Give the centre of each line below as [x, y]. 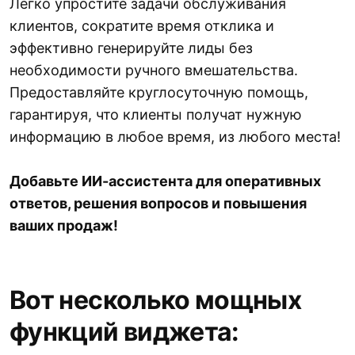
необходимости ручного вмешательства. [154, 71]
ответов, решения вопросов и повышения [158, 204]
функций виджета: [124, 332]
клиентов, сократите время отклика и [142, 26]
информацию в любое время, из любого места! [175, 137]
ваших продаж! [64, 226]
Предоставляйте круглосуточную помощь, [159, 93]
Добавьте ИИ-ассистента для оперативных [165, 181]
